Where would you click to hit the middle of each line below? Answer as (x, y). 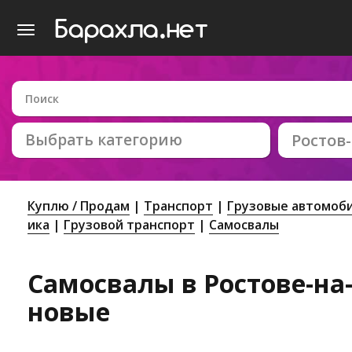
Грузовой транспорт (129, 225)
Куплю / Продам (79, 206)
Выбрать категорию (104, 140)
